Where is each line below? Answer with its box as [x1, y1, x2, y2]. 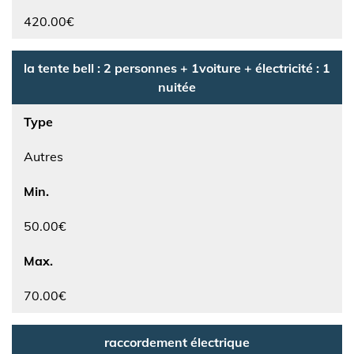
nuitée [158, 79, 196, 95]
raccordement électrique [104, 334, 250, 350]
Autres [24, 149, 63, 164]
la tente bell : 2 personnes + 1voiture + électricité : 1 [24, 60, 330, 76]
